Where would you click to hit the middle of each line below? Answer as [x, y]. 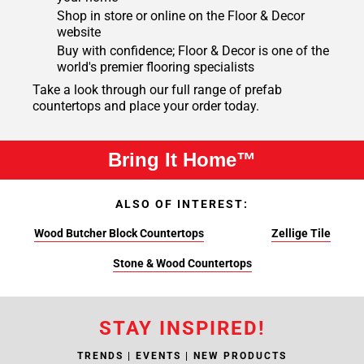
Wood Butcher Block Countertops [119, 234]
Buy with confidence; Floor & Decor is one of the [193, 51]
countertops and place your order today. [146, 106]
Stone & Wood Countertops [182, 264]
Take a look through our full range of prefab [157, 90]
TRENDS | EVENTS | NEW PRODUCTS [182, 356]
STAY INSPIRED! [182, 329]
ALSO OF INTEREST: [182, 204]
